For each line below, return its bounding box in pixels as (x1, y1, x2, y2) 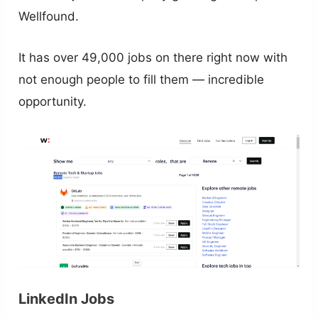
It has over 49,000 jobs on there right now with (18, 50, 288, 65)
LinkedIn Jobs (18, 290, 115, 307)
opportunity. (18, 94, 87, 109)
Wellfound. (18, 9, 79, 24)
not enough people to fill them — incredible (18, 72, 265, 87)
